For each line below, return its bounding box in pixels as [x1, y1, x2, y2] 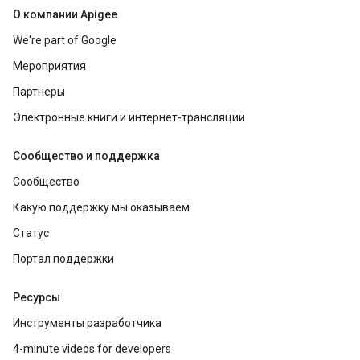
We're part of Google [13, 34, 117, 47]
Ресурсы [13, 291, 60, 304]
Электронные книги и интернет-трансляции [13, 111, 245, 124]
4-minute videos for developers [13, 342, 171, 355]
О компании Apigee [13, 8, 117, 21]
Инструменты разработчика [13, 317, 162, 329]
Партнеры [13, 85, 65, 98]
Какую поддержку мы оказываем [13, 201, 190, 214]
